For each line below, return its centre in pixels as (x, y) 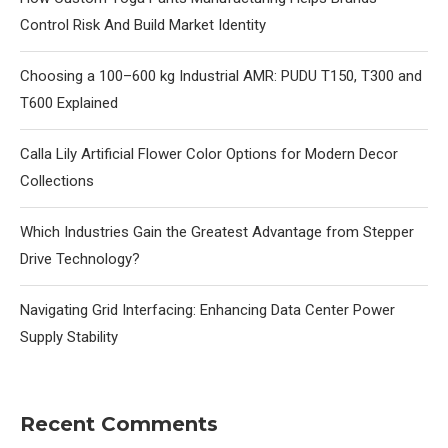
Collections (57, 181)
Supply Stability (69, 337)
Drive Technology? (80, 259)
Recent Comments (119, 424)
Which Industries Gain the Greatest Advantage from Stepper (217, 232)
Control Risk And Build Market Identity (143, 25)
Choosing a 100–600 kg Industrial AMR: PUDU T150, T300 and (221, 76)
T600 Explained (69, 103)
